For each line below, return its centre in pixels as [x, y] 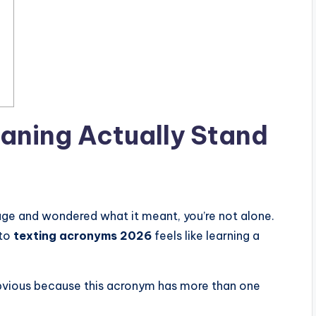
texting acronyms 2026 [83, 236]
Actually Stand [170, 136]
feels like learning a [206, 236]
